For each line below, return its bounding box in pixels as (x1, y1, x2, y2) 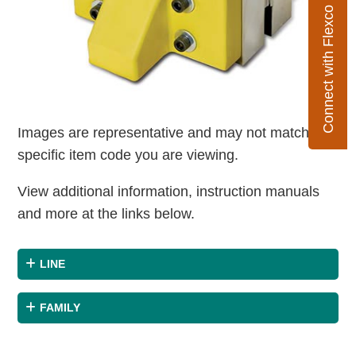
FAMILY (40, 301, 81, 315)
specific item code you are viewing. (17, 147, 239, 164)
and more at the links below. (17, 206, 195, 222)
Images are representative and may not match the (17, 125, 334, 141)
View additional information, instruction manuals (17, 184, 320, 200)
